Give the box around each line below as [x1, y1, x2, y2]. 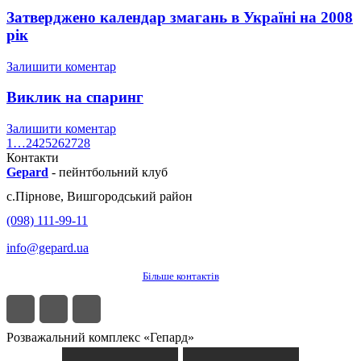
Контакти [6, 151, 59, 165]
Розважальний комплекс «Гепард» [6, 330, 194, 345]
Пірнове [15, 189, 60, 204]
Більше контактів [142, 270, 219, 283]
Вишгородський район [67, 189, 193, 204]
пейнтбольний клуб [59, 165, 168, 180]
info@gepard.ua [6, 241, 89, 255]
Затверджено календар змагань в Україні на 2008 [6, 8, 353, 26]
